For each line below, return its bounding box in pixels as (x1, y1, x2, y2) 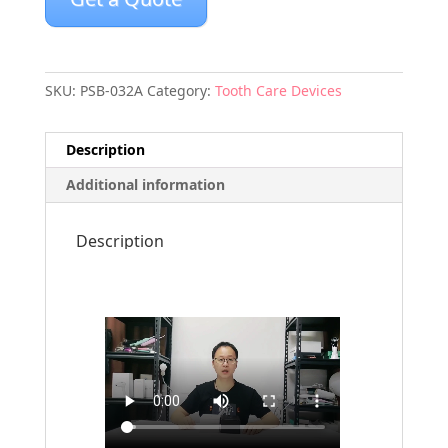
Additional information (65, 175, 225, 195)
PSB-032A (79, 81, 143, 101)
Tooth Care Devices (214, 81, 342, 101)
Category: (146, 81, 215, 101)
